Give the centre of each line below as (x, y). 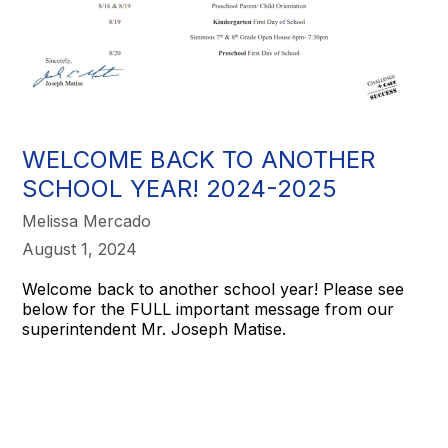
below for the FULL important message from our (208, 309)
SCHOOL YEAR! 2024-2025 (180, 189)
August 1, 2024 (80, 249)
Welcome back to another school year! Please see (213, 289)
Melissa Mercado (87, 221)
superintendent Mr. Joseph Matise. (157, 329)
